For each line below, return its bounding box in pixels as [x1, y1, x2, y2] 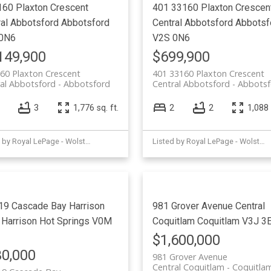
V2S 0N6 [152, 31, 190, 44]
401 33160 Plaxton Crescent [152, 67, 264, 79]
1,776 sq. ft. [73, 102, 119, 113]
